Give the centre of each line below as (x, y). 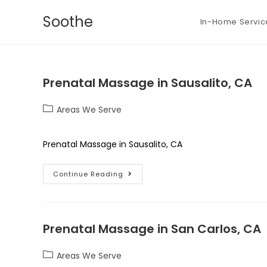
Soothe (68, 22)
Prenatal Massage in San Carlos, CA (152, 229)
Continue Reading (88, 174)
